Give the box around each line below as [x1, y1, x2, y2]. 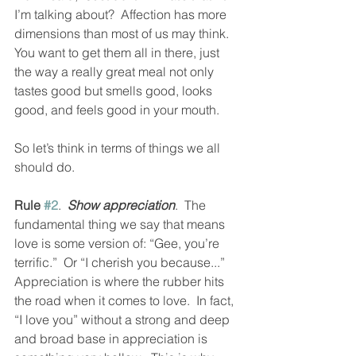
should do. [14, 159, 81, 175]
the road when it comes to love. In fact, [14, 292, 237, 308]
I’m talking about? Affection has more [14, 6, 230, 22]
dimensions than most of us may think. [14, 25, 235, 41]
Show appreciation [68, 197, 175, 213]
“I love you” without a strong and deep [14, 311, 233, 327]
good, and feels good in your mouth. [14, 102, 226, 118]
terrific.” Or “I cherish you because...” [14, 254, 231, 270]
